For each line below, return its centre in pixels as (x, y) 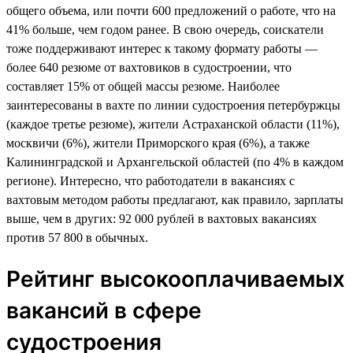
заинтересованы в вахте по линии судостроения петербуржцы (173, 105)
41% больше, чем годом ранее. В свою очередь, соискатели (165, 29)
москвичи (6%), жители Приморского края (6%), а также (158, 143)
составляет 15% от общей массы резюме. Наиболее (143, 86)
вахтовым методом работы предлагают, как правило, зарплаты (175, 199)
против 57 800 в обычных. (77, 237)
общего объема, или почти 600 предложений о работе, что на (171, 10)
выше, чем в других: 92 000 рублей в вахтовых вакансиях (162, 218)
